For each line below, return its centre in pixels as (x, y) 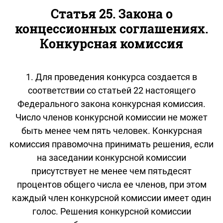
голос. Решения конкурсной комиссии (111, 211)
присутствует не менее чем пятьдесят (111, 171)
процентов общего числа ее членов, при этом (111, 184)
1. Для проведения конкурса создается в (111, 77)
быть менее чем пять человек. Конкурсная (111, 130)
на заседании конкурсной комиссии (111, 157)
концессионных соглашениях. (111, 28)
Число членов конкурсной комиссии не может (111, 117)
